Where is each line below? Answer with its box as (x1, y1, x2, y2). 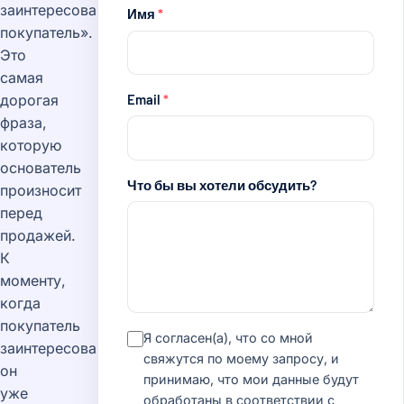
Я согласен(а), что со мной (143, 330, 313, 346)
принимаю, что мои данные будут (143, 372, 359, 388)
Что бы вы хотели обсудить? (127, 176, 317, 193)
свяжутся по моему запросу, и (143, 351, 339, 367)
